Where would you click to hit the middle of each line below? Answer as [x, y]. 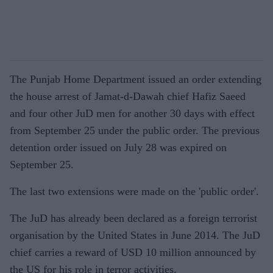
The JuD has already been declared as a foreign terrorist [133, 218]
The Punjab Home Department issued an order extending [136, 79]
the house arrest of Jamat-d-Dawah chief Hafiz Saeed [128, 96]
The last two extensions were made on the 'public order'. [134, 191]
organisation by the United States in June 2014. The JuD [135, 235]
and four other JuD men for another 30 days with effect [132, 113]
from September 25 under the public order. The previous [135, 130]
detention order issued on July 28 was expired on [118, 147]
